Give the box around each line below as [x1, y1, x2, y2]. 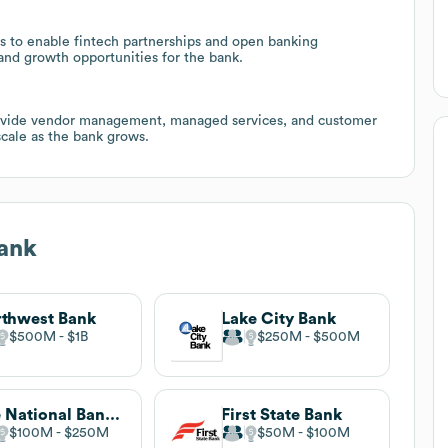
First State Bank [220, 406, 342, 423]
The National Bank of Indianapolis [105, 406, 121, 423]
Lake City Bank [220, 310, 336, 327]
